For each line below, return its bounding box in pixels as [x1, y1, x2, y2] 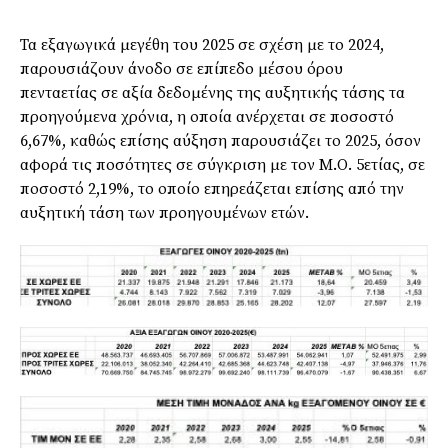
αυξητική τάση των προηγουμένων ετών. [20, 202, 309, 223]
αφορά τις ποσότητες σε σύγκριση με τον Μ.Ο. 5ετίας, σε [20, 154, 425, 175]
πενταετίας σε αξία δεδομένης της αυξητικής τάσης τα [20, 82, 405, 103]
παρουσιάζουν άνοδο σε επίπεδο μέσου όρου [20, 58, 343, 79]
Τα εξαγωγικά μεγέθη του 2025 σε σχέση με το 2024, [20, 34, 384, 55]
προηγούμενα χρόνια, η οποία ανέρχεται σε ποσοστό [20, 106, 394, 127]
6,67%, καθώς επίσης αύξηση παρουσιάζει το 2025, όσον [20, 130, 421, 151]
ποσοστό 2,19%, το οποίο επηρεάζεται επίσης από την [20, 178, 404, 199]
